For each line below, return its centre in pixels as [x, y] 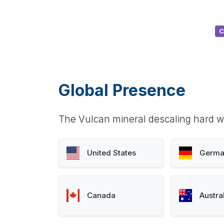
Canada [101, 195]
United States [112, 153]
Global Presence [122, 90]
